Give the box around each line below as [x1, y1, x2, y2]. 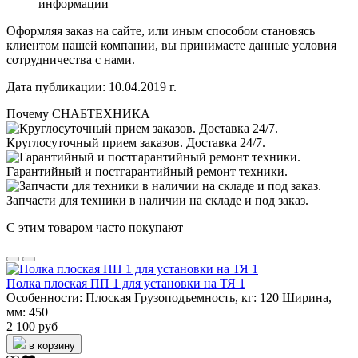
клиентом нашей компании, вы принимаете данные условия [6, 38, 336, 53]
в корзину [29, 340, 75, 352]
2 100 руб [6, 320, 58, 334]
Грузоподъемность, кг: [134, 291, 257, 305]
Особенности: [6, 291, 82, 305]
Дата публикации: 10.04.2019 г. [6, 80, 177, 94]
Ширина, [282, 291, 332, 305]
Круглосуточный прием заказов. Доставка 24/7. [6, 136, 265, 150]
